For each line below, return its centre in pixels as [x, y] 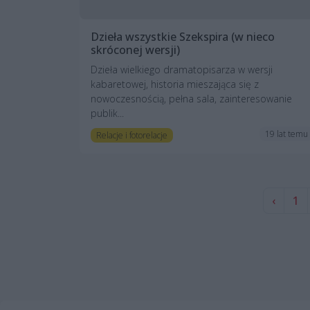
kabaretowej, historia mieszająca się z [175, 84]
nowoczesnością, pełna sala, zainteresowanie [191, 98]
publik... [107, 113]
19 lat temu [287, 134]
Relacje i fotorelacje [131, 135]
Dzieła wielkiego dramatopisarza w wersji [182, 69]
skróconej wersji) [135, 49]
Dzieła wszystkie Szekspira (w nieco [183, 36]
